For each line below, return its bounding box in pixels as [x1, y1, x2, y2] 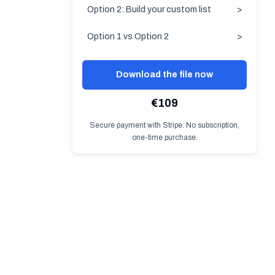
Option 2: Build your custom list [87, 5, 211, 14]
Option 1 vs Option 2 [87, 32, 169, 41]
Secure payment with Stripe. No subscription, [90, 121, 239, 130]
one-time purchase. [131, 133, 198, 142]
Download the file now [116, 70, 213, 79]
